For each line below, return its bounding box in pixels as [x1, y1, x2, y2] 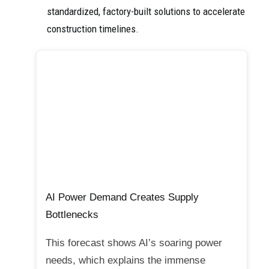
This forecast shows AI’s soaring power [46, 237, 222, 249]
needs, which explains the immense [46, 255, 205, 267]
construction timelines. [47, 23, 139, 35]
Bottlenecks [46, 209, 98, 221]
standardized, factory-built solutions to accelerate [47, 5, 245, 17]
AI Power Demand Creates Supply [46, 192, 199, 204]
